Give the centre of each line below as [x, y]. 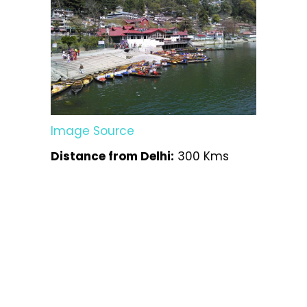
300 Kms [201, 156]
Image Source [93, 131]
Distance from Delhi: [112, 156]
